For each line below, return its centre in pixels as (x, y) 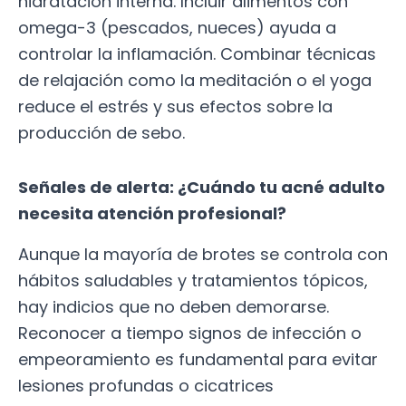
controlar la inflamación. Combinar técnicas (197, 53)
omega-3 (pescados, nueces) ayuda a (177, 27)
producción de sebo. (101, 132)
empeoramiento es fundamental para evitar (198, 359)
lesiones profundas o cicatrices (146, 385)
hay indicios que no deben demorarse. (174, 306)
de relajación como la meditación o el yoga (195, 80)
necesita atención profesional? (156, 214)
